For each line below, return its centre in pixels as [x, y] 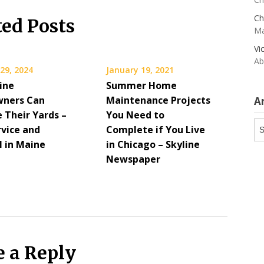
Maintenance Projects [158, 100]
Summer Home [141, 86]
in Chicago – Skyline [153, 145]
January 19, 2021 [140, 70]
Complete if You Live [155, 130]
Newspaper [133, 159]
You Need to [135, 115]
